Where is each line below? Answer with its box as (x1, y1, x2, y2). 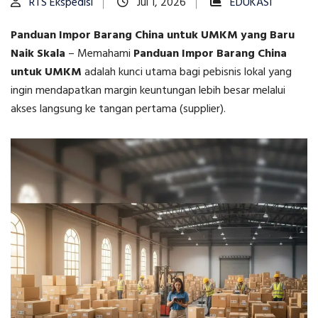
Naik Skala (11, 45, 65, 64)
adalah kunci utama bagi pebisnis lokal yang (82, 63, 292, 82)
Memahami (77, 45, 133, 64)
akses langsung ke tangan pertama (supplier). (11, 100, 226, 119)
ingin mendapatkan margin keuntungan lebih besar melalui (11, 82, 285, 101)
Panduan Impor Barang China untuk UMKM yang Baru (11, 26, 295, 45)
